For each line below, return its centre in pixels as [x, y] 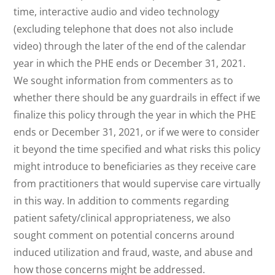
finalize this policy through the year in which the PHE [135, 114]
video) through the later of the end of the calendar [130, 46]
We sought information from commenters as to [124, 80]
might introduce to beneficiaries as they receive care [135, 166]
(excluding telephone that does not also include [124, 29]
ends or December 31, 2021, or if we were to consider [137, 132]
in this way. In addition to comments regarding [122, 200]
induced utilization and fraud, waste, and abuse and [134, 252]
